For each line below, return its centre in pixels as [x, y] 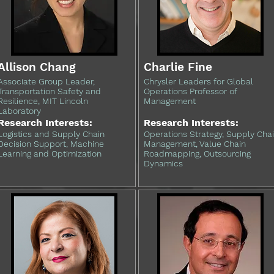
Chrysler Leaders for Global [198, 81]
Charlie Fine [178, 67]
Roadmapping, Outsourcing [197, 154]
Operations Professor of [190, 91]
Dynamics [163, 163]
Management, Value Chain [195, 144]
